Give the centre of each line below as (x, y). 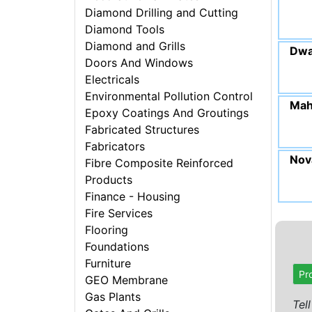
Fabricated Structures (142, 130)
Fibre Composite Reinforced (159, 163)
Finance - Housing (133, 197)
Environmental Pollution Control (169, 96)
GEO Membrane (127, 280)
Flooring (107, 230)
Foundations (117, 247)
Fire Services (119, 213)
